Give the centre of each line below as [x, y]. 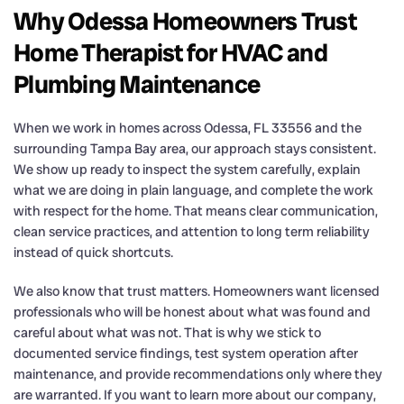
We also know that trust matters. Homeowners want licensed [197, 291]
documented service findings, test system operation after [186, 353]
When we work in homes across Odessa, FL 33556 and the [188, 128]
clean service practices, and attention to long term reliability [192, 231]
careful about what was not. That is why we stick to [167, 332]
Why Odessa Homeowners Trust [185, 21]
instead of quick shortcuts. [93, 252]
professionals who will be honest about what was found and [192, 312]
